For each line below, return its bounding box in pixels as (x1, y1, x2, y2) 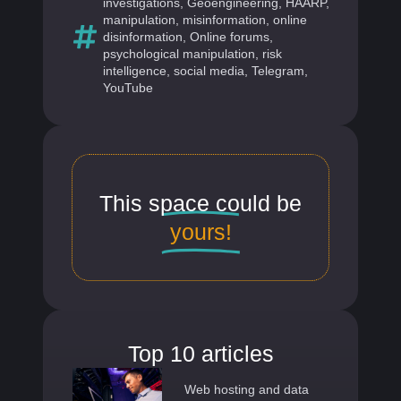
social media (174, 63, 244, 78)
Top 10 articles (127, 341, 274, 367)
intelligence (103, 63, 166, 78)
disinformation (103, 29, 183, 44)
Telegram (252, 63, 304, 78)
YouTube (103, 80, 153, 95)
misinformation (183, 12, 266, 27)
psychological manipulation (103, 46, 255, 61)
